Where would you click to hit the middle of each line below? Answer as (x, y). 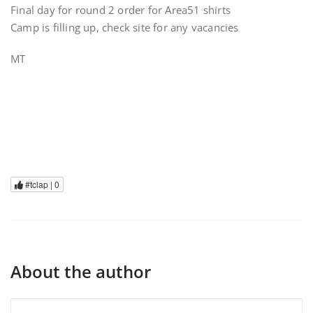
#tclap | (39, 184)
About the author (81, 272)
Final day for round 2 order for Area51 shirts (121, 10)
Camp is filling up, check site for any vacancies (125, 27)
